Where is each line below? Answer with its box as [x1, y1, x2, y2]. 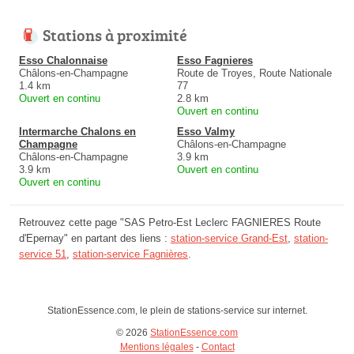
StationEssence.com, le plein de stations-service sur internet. [47, 304, 307, 316]
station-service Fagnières [73, 247, 188, 260]
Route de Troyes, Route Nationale [177, 66, 332, 79]
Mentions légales [119, 341, 194, 352]
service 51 [19, 247, 66, 260]
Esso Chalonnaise [19, 54, 107, 66]
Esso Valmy [177, 125, 235, 137]
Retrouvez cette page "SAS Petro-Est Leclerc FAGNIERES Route [19, 216, 321, 228]
